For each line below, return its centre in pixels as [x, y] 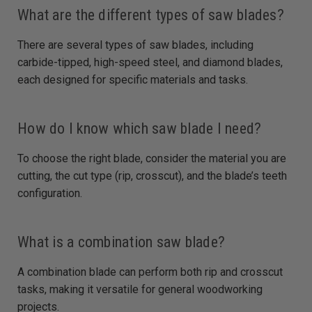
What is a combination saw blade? [121, 242]
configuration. [50, 194]
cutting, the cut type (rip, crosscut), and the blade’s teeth [152, 176]
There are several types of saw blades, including [135, 45]
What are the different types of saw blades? [151, 15]
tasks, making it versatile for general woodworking [140, 290]
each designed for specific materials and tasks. [133, 80]
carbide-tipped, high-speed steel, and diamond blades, [150, 63]
